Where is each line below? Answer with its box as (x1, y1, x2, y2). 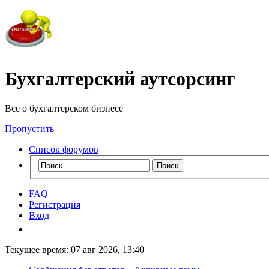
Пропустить (5, 123, 54, 134)
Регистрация (29, 199, 80, 210)
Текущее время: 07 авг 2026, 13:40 (5, 244, 144, 255)
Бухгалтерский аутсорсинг (5, 68, 235, 90)
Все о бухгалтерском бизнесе (5, 103, 123, 113)
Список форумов (29, 144, 98, 154)
